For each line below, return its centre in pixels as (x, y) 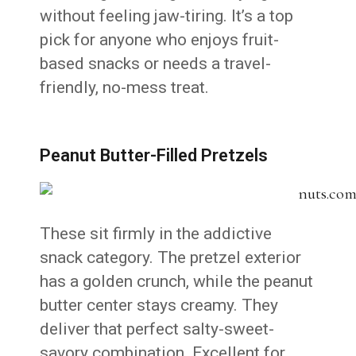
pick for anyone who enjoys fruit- (160, 40)
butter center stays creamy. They (159, 306)
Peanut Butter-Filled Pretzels (154, 156)
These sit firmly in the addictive (156, 234)
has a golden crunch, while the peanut (177, 282)
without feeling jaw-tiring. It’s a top (167, 16)
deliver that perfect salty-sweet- (157, 329)
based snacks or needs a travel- (156, 64)
